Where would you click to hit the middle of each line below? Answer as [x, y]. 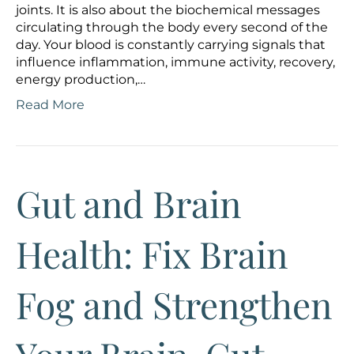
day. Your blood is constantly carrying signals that [171, 45]
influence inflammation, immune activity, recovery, [175, 62]
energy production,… [81, 80]
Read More [50, 105]
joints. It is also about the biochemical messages [168, 10]
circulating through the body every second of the [172, 28]
